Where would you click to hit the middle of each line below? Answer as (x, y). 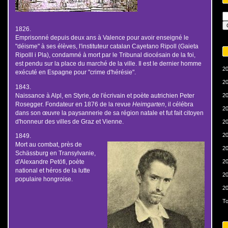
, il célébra (179, 104)
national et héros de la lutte (52, 170)
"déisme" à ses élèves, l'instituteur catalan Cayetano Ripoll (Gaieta (107, 46)
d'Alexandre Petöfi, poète (50, 162)
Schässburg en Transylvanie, (55, 153)
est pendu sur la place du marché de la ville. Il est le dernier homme (108, 63)
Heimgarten (148, 104)
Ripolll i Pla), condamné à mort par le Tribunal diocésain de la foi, (105, 54)
